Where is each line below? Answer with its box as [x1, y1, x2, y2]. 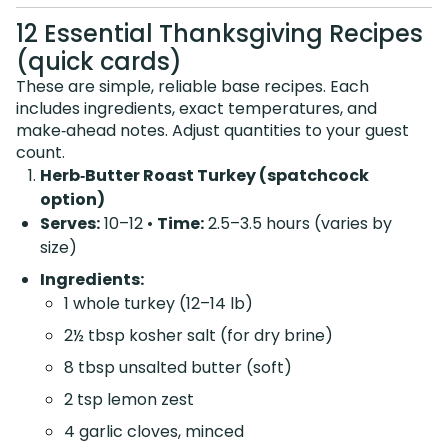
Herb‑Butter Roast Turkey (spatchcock [40, 163, 369, 187]
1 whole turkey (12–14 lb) [64, 291, 253, 315]
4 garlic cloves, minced [64, 419, 244, 443]
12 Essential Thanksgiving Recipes [16, 16, 423, 50]
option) [40, 187, 105, 211]
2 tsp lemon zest [64, 387, 194, 411]
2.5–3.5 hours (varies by [204, 211, 392, 235]
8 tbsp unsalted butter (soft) [64, 355, 292, 379]
